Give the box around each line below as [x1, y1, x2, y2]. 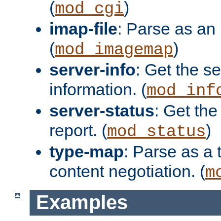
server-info [49, 60, 136, 79]
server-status [49, 101, 154, 120]
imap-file [49, 19, 117, 38]
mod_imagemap [55, 40, 173, 59]
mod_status [107, 122, 206, 141]
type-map [49, 142, 124, 161]
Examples [36, 191, 128, 214]
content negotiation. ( [49, 161, 205, 181]
